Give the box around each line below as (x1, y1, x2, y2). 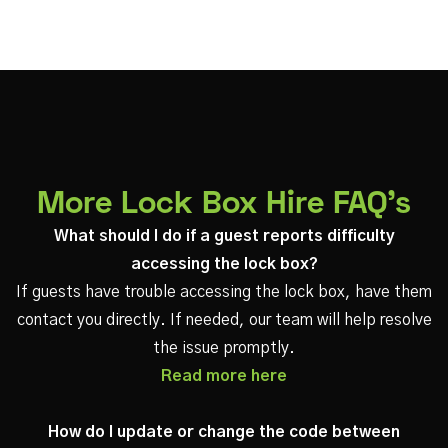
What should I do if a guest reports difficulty (53, 228, 395, 244)
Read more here (161, 368, 287, 384)
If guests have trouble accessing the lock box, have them (16, 284, 432, 300)
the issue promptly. (153, 340, 295, 356)
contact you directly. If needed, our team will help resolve (16, 312, 432, 328)
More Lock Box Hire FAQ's (37, 191, 411, 220)
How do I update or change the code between (48, 424, 400, 440)
